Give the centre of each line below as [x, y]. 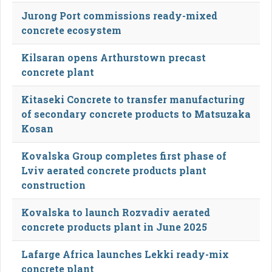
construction [53, 185]
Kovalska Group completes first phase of [124, 155]
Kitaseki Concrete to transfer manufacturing [133, 99]
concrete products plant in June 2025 [114, 226]
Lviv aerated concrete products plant [114, 170]
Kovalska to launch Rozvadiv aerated [116, 212]
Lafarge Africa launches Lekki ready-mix [125, 254]
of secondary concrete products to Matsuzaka [136, 114]
